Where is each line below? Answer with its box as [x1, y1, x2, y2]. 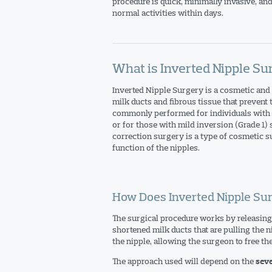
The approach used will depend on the [112, 256, 256, 267]
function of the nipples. [112, 142, 200, 153]
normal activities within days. [112, 7, 223, 18]
